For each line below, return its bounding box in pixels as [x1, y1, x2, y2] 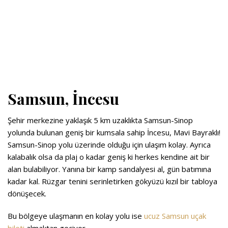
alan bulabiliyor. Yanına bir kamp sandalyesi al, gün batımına [8, 163, 211, 174]
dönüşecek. [8, 188, 48, 198]
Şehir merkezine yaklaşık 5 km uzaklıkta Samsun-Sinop [8, 115, 193, 125]
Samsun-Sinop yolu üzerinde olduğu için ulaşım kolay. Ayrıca [8, 139, 211, 150]
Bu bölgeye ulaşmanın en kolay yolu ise [8, 210, 144, 221]
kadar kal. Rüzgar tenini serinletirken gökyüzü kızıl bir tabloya [8, 176, 217, 186]
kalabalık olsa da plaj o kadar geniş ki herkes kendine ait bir [8, 151, 210, 162]
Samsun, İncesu [8, 88, 119, 109]
